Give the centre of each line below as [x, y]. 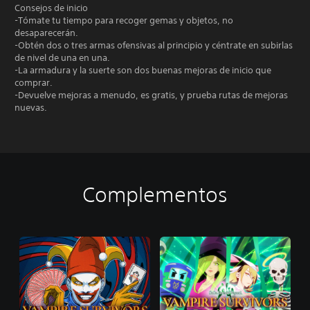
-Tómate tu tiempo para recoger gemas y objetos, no [124, 20]
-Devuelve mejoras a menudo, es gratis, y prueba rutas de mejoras [151, 95]
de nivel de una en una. [62, 57]
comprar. [34, 82]
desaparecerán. [46, 33]
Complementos [155, 194]
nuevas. [31, 107]
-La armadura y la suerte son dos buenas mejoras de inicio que [143, 70]
